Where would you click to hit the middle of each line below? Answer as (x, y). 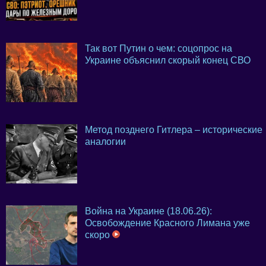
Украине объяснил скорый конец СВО (168, 61)
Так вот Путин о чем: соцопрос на (159, 49)
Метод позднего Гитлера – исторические (174, 130)
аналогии (105, 142)
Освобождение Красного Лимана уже (167, 223)
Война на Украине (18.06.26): (148, 211)
